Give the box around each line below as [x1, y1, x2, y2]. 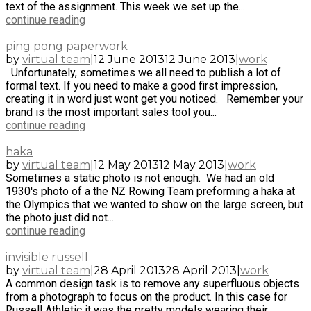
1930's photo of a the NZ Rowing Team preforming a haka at [6, 184, 295, 198]
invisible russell [6, 250, 88, 264]
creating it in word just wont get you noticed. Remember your [6, 92, 303, 106]
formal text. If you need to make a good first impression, [6, 78, 278, 92]
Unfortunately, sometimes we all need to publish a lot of [6, 65, 281, 79]
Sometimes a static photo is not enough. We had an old [6, 171, 274, 185]
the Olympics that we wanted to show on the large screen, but [6, 197, 303, 211]
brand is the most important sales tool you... [6, 105, 217, 119]
